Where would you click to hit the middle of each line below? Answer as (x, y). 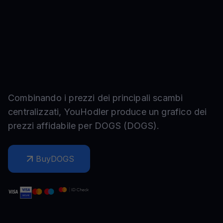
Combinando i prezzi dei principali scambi (96, 98)
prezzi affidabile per (51, 126)
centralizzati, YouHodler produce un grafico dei (108, 112)
